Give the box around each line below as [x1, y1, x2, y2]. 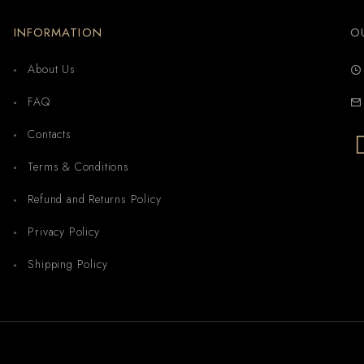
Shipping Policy [28, 256, 108, 273]
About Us [28, 61, 76, 78]
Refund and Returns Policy [28, 191, 162, 208]
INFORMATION [13, 24, 102, 42]
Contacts [28, 126, 71, 143]
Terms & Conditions [28, 158, 129, 175]
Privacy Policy [28, 223, 100, 240]
